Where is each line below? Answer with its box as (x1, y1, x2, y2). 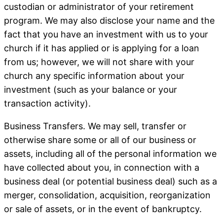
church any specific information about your (4, 71, 184, 81)
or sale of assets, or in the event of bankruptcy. (4, 204, 202, 214)
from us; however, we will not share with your (4, 57, 194, 67)
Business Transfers (4, 121, 83, 131)
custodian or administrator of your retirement (4, 1, 194, 12)
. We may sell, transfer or (83, 121, 186, 131)
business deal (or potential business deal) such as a (4, 176, 217, 186)
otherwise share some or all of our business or (4, 135, 196, 145)
